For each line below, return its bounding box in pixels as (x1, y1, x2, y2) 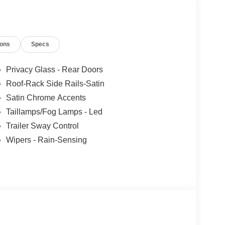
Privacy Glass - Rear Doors (6, 65, 103, 74)
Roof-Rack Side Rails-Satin (6, 79, 104, 88)
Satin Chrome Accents (6, 93, 86, 102)
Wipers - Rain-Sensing (6, 136, 87, 145)
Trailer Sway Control (6, 122, 79, 131)
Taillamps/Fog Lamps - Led (6, 107, 102, 117)
